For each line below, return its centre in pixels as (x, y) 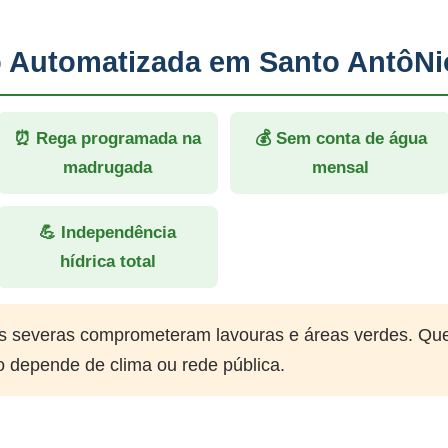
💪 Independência (107, 232)
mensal (340, 167)
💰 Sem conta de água (340, 138)
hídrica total (107, 261)
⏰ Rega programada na (107, 138)
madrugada (107, 167)
